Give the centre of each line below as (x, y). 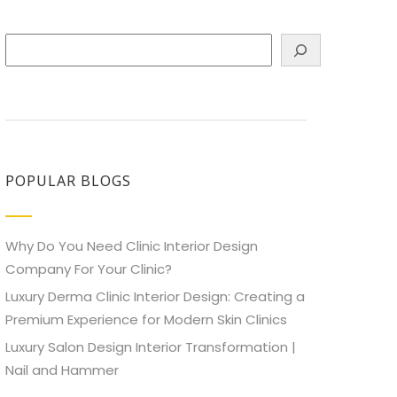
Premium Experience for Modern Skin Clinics (146, 320)
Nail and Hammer (62, 370)
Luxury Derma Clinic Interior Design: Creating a (155, 297)
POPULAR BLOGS (68, 181)
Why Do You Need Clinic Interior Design (132, 246)
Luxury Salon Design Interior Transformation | (151, 347)
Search (27, 44)
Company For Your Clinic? (89, 269)
